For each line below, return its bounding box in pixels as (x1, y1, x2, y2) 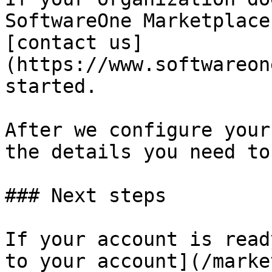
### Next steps (5, 185, 166, 206)
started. (5, 75, 97, 97)
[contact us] (5, 32, 143, 53)
